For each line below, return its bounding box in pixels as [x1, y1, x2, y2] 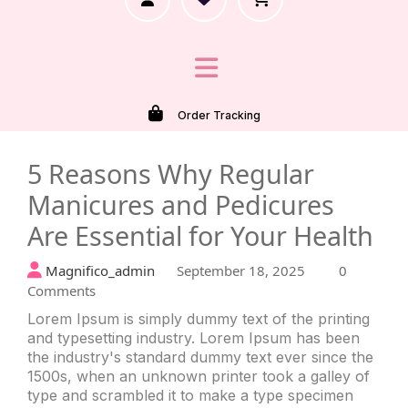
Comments [27, 280, 96, 300]
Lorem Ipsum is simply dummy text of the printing [27, 309, 370, 328]
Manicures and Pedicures [27, 186, 334, 222]
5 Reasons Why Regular [27, 155, 314, 191]
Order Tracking [177, 107, 260, 122]
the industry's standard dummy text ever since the [27, 347, 373, 366]
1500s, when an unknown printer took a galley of [27, 366, 370, 385]
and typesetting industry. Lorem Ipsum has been [27, 328, 360, 347]
